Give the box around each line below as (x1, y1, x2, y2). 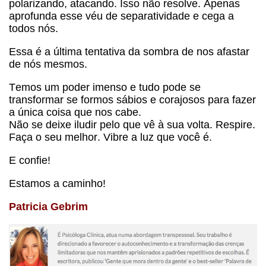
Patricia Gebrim (9, 201, 88, 213)
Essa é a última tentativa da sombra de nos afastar (9, 46, 249, 58)
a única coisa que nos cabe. (9, 106, 144, 119)
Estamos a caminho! (9, 178, 106, 190)
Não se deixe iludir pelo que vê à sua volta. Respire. (9, 119, 255, 131)
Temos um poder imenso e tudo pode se (9, 81, 201, 94)
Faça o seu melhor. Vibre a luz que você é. (9, 131, 215, 144)
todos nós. (9, 23, 58, 35)
